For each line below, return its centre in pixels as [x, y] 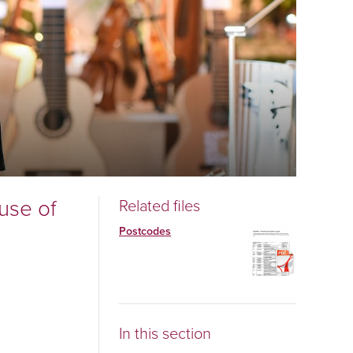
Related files [160, 206]
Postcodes [145, 231]
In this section [165, 333]
